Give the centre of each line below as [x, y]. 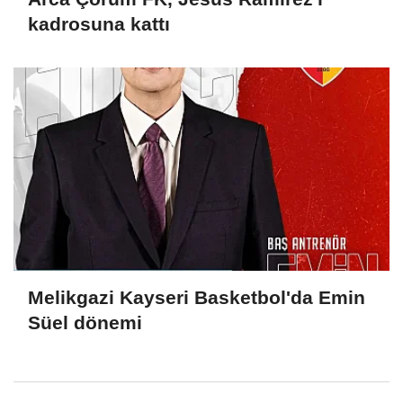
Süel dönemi [85, 323]
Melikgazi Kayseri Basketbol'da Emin [197, 298]
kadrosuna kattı [99, 24]
